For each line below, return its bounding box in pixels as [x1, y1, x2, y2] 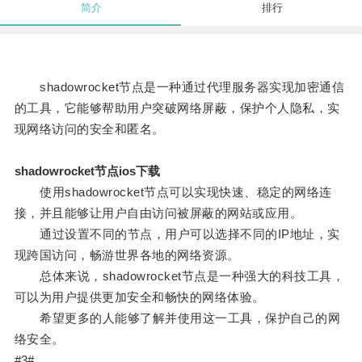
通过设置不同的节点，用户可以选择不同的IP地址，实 [14, 227, 340, 242]
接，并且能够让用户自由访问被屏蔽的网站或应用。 [14, 206, 303, 221]
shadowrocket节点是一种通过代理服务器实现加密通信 [14, 80, 345, 95]
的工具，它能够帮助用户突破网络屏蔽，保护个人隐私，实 [14, 101, 340, 116]
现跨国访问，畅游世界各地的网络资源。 [14, 248, 240, 263]
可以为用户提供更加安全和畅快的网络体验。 [14, 290, 265, 305]
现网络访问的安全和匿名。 [14, 122, 165, 137]
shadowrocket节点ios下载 [14, 164, 160, 179]
